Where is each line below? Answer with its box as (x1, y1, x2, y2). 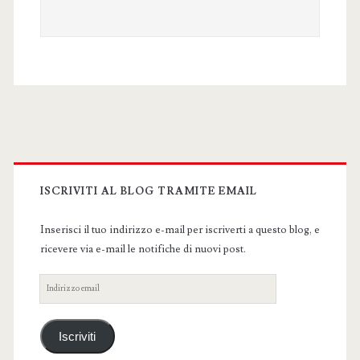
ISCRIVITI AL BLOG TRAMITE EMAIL (39, 185, 258, 198)
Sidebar (12, 182, 104, 219)
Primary (12, 143, 112, 180)
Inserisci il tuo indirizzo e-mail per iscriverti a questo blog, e (39, 223, 320, 236)
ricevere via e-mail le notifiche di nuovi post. (39, 243, 246, 256)
